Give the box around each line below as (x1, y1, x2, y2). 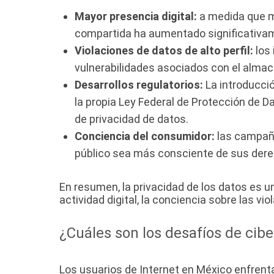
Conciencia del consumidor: (75, 130, 215, 143)
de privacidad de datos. (75, 113, 188, 126)
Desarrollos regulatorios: (75, 78, 203, 92)
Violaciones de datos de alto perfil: (75, 44, 253, 57)
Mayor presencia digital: (75, 10, 197, 23)
